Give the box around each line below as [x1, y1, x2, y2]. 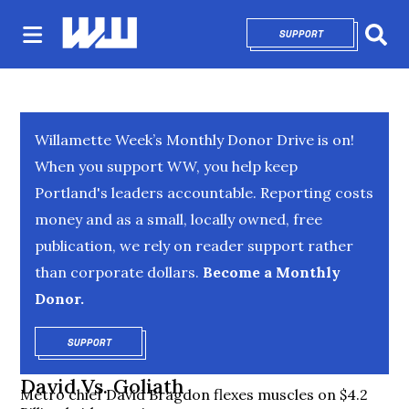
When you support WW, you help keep [35, 157, 299, 175]
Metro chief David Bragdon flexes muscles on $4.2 [20, 385, 369, 404]
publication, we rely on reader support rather [35, 236, 354, 255]
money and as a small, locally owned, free [35, 210, 323, 228]
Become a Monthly [199, 263, 341, 281]
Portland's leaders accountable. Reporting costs [35, 184, 374, 202]
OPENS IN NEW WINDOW [111, 335, 234, 350]
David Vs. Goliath [20, 373, 185, 399]
